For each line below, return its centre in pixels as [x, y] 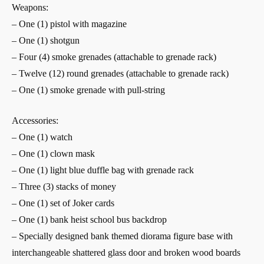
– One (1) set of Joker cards [63, 203]
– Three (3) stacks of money [64, 187]
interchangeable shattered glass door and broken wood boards [126, 253]
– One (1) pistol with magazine [69, 24]
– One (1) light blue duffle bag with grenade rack [103, 170]
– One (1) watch [42, 137]
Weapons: [30, 8]
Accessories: [35, 121]
